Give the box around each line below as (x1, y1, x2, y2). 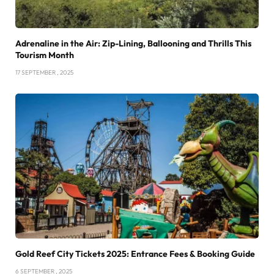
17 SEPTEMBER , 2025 (15, 68, 73, 77)
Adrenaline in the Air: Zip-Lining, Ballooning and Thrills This (15, 38, 251, 50)
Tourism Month (15, 50, 74, 61)
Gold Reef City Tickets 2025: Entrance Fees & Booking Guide (15, 248, 255, 260)
